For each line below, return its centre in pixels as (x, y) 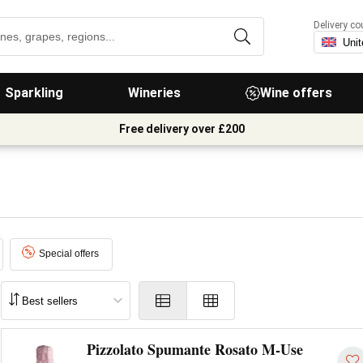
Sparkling (34, 93)
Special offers (69, 254)
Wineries (154, 93)
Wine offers (296, 93)
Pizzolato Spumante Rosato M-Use (195, 349)
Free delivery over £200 (181, 129)
